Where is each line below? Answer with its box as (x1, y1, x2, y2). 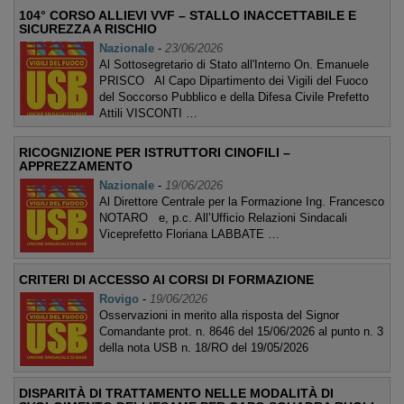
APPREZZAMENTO (19, 159, 133, 173)
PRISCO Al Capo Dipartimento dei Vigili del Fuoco (99, 74, 368, 87)
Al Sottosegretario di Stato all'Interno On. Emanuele (99, 58, 369, 71)
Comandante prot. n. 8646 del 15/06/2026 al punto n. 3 (99, 325, 383, 338)
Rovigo (99, 292, 139, 306)
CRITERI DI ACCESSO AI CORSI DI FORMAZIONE (19, 272, 314, 287)
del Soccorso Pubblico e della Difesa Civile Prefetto (99, 90, 369, 104)
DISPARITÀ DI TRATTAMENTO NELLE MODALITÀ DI (19, 386, 334, 400)
